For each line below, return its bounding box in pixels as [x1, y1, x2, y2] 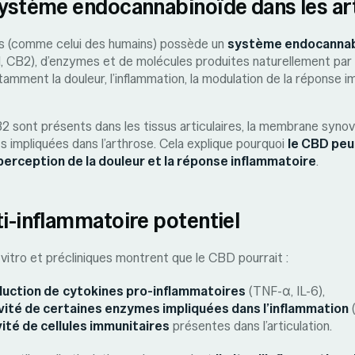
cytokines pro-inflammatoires [63, 282, 246, 300]
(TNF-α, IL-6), [246, 282, 325, 300]
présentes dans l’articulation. [170, 317, 332, 334]
